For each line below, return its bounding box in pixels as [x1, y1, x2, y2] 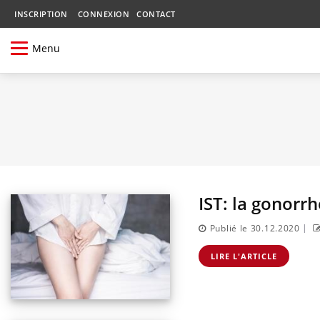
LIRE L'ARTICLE [211, 251, 277, 262]
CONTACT [136, 9, 176, 19]
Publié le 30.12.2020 [209, 222, 300, 235]
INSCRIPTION [14, 9, 68, 19]
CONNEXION [77, 9, 129, 19]
